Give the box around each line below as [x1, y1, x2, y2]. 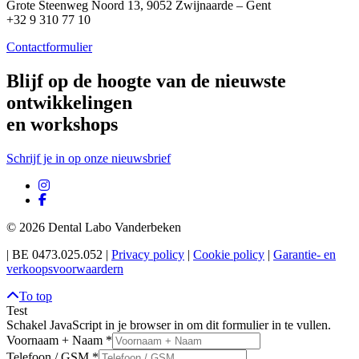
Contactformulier [6, 39, 92, 54]
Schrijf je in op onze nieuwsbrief [6, 151, 171, 165]
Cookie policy [193, 247, 264, 261]
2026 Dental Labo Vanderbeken [16, 220, 181, 234]
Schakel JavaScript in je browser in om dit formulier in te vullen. [6, 317, 331, 332]
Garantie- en [273, 247, 336, 261]
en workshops [6, 113, 118, 135]
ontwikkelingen [6, 91, 132, 113]
